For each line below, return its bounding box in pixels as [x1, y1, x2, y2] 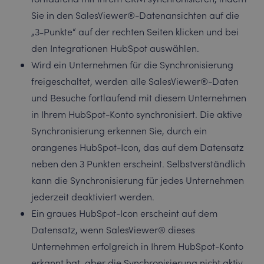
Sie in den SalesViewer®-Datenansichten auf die [31, 8, 239, 21]
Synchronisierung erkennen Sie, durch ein [31, 124, 207, 137]
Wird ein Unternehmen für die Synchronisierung [31, 58, 233, 71]
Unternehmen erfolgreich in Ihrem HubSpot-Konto [31, 239, 243, 252]
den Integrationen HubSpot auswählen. [31, 41, 199, 54]
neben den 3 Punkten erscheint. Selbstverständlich [31, 157, 245, 170]
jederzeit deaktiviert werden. [31, 190, 154, 203]
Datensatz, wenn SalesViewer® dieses [31, 223, 195, 236]
